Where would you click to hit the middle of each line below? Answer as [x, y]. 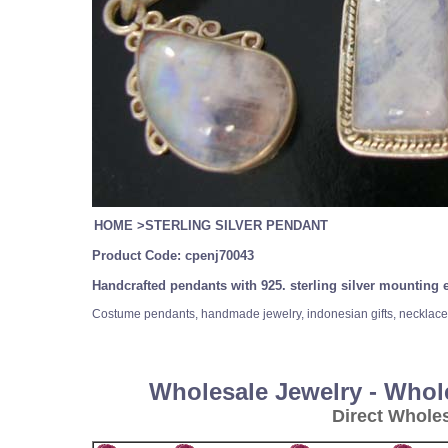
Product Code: [136, 255]
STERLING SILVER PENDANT [236, 225]
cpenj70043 [217, 255]
